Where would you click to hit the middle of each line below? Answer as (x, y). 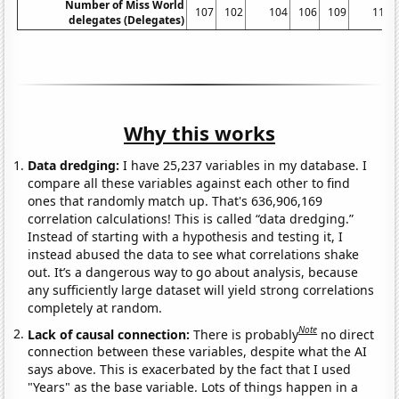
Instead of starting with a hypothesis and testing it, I (186, 236)
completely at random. (95, 307)
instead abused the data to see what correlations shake (194, 254)
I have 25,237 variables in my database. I (244, 165)
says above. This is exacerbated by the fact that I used (190, 370)
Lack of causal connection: (111, 334)
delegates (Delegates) (127, 20)
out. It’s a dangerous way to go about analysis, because (193, 272)
